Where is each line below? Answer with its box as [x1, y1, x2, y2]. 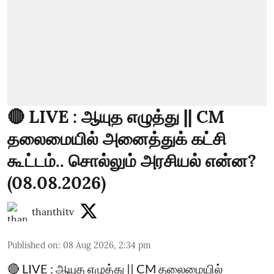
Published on [7, 240, 58, 251]
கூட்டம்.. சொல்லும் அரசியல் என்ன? [7, 150, 256, 172]
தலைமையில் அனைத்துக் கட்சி [7, 128, 226, 150]
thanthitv [32, 206, 74, 218]
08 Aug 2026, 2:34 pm [63, 240, 151, 251]
